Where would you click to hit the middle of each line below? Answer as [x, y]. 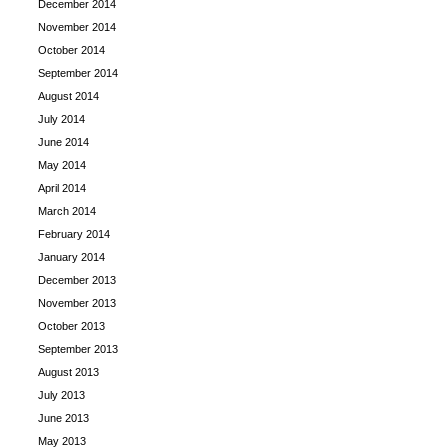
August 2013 [68, 372]
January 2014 [71, 257]
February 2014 [74, 234]
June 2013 [63, 418]
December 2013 [77, 280]
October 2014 [71, 50]
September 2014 [78, 73]
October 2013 [71, 326]
